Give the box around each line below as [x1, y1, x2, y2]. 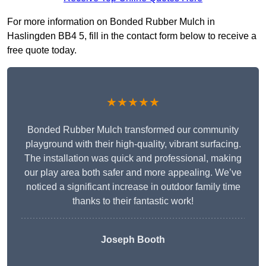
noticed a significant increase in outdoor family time [26, 182, 240, 192]
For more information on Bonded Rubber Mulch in [7, 17, 215, 27]
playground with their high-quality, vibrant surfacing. [25, 139, 241, 150]
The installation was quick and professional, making [24, 153, 242, 164]
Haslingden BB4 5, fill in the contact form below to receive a [7, 31, 256, 42]
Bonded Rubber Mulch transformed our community [27, 125, 239, 135]
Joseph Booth [101, 235, 165, 245]
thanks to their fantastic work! [72, 196, 194, 207]
